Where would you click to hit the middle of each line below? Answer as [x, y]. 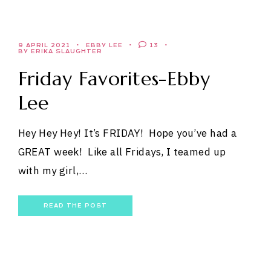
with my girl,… [53, 170]
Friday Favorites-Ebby [114, 78]
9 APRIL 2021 [44, 45]
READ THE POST [75, 205]
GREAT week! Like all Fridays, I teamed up [122, 152]
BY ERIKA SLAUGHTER [60, 51]
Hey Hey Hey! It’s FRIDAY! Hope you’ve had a [127, 133]
